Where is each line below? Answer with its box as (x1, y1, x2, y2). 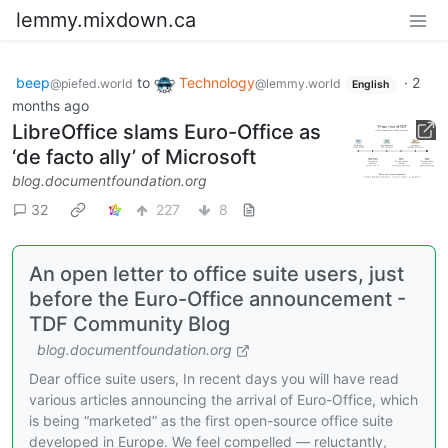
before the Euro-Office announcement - (29, 286, 406, 311)
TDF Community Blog (29, 311, 230, 336)
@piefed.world (50, 76, 133, 91)
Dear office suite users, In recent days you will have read (29, 369, 399, 387)
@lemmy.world (255, 76, 341, 91)
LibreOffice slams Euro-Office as (12, 119, 321, 144)
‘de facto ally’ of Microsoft (12, 144, 256, 169)
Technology (179, 74, 255, 91)
